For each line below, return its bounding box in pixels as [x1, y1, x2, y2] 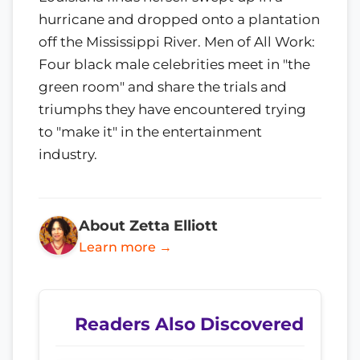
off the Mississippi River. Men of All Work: [39, 33, 315, 50]
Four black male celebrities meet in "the [39, 55, 310, 72]
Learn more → [79, 239, 172, 255]
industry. [39, 145, 97, 162]
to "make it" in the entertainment [39, 123, 262, 140]
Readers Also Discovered [75, 313, 304, 334]
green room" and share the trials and [39, 78, 287, 95]
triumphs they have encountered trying [39, 100, 306, 117]
